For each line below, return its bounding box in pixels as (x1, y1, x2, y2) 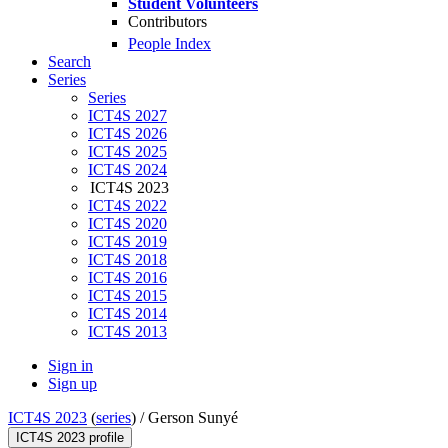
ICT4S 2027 (88, 107, 167, 125)
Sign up (48, 375, 97, 393)
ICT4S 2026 (88, 125, 167, 143)
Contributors (128, 13, 207, 30)
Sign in (48, 357, 93, 375)
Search (48, 53, 91, 71)
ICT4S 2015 (88, 287, 167, 305)
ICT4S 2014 (88, 305, 167, 323)
